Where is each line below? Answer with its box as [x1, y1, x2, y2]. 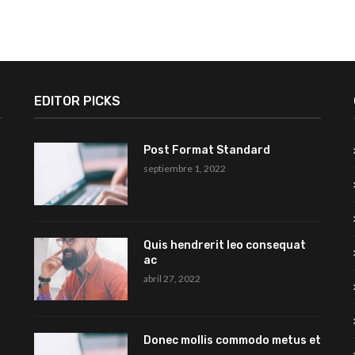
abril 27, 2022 [143, 272, 200, 284]
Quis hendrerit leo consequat [143, 238, 306, 252]
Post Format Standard [143, 143, 270, 158]
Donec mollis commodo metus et [143, 333, 321, 347]
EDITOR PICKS [33, 94, 120, 109]
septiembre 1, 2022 [143, 162, 226, 175]
